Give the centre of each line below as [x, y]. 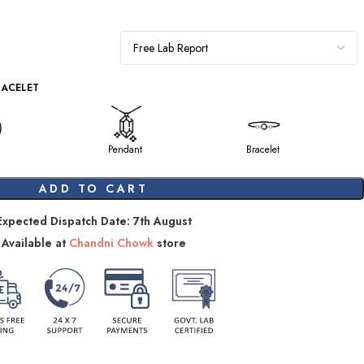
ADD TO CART [93, 188]
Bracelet [262, 149]
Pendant [125, 149]
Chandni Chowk [111, 243]
